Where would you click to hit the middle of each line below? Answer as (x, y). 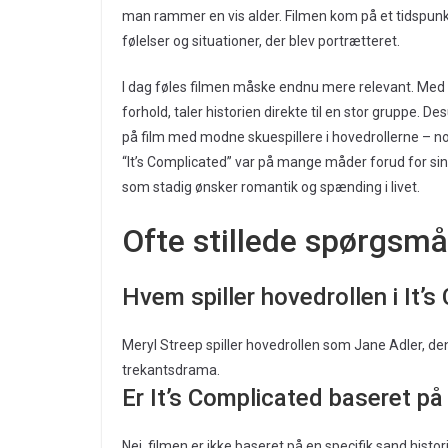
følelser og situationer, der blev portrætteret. (261, 41)
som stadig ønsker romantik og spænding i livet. (271, 187)
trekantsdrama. (171, 370)
